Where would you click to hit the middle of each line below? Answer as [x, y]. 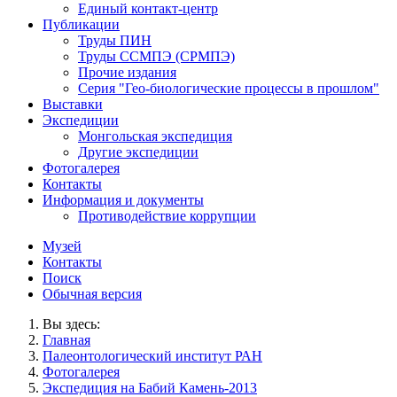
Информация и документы [123, 199]
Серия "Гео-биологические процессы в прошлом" [229, 88]
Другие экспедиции [138, 152]
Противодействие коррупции [167, 215]
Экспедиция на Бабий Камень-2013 [150, 387]
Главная [66, 339]
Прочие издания [127, 72]
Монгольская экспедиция [155, 136]
